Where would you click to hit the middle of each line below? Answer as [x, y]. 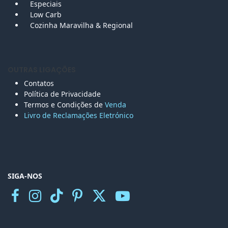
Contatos [40, 83]
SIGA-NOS [25, 176]
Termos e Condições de [64, 104]
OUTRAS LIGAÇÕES [42, 69]
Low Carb [46, 14]
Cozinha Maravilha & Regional [81, 25]
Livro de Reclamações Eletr [69, 115]
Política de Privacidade [62, 94]
